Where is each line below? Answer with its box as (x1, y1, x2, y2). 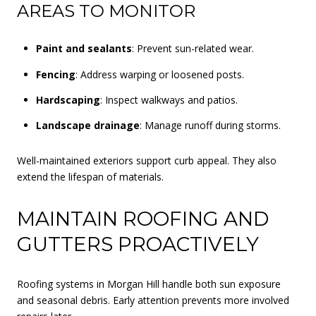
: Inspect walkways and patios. (99, 92, 238, 107)
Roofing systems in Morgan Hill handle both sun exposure (17, 276, 281, 291)
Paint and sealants (35, 42, 132, 56)
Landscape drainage (35, 119, 140, 133)
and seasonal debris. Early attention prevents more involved (17, 293, 289, 307)
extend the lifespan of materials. (17, 169, 164, 183)
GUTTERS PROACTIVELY (17, 231, 259, 256)
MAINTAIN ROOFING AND (17, 206, 269, 231)
